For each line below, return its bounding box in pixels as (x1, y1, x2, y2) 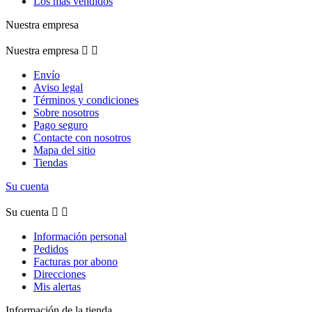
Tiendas (33, 157, 68, 169)
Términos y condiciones (33, 94, 139, 107)
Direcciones (33, 268, 86, 281)
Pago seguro (33, 119, 88, 132)
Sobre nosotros (33, 107, 99, 119)
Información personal (33, 231, 127, 243)
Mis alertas (33, 281, 81, 293)
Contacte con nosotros (33, 132, 131, 144)
